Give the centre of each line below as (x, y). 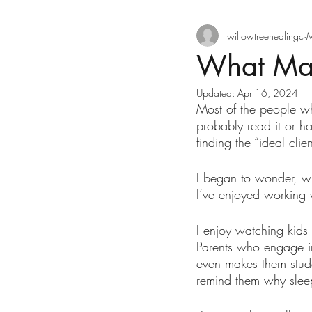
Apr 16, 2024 (268, 93)
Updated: (217, 93)
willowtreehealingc (265, 36)
